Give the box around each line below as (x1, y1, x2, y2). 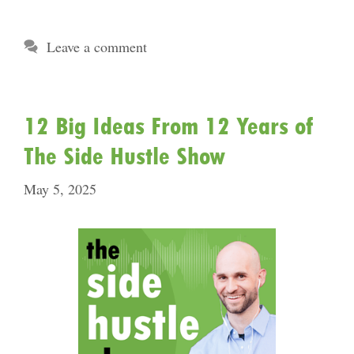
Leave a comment (46, 37, 147, 56)
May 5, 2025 (24, 179, 96, 198)
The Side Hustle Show (24, 142, 225, 170)
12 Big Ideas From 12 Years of (24, 112, 314, 140)
